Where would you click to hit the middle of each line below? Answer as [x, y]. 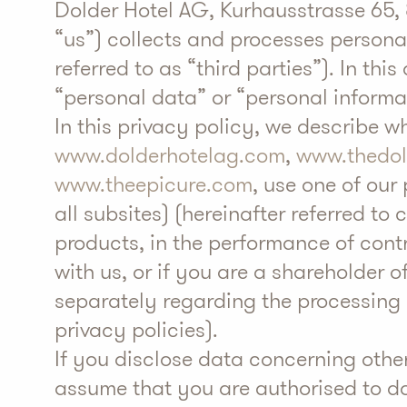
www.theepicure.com [154, 184]
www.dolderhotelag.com [170, 155]
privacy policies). [136, 330]
